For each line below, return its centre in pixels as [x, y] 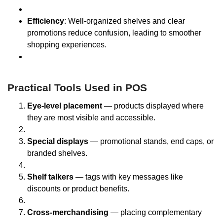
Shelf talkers [50, 177]
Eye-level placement [65, 106]
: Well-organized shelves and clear [125, 21]
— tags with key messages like [128, 177]
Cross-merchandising [68, 213]
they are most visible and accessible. [91, 118]
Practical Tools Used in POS [77, 88]
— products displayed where [153, 106]
